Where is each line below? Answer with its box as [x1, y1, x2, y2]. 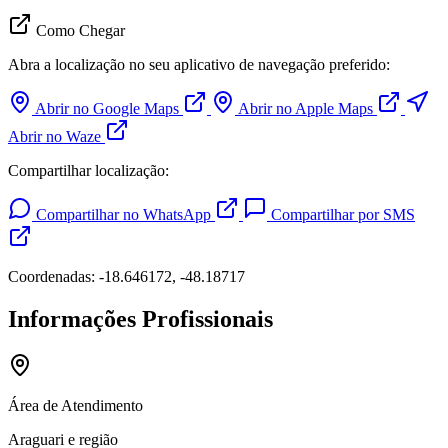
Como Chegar [32, 22, 125, 40]
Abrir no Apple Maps [235, 100, 377, 118]
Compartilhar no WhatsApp [32, 206, 215, 224]
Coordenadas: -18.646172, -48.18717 [8, 268, 245, 286]
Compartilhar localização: [8, 162, 169, 180]
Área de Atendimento [8, 397, 143, 415]
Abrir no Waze [8, 128, 105, 146]
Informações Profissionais [8, 306, 273, 333]
